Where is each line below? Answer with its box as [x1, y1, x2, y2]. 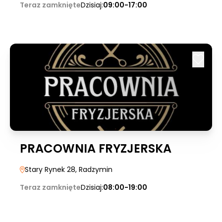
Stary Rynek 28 [25, 165, 75, 174]
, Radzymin [75, 165, 112, 174]
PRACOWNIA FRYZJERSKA [20, 140, 171, 157]
